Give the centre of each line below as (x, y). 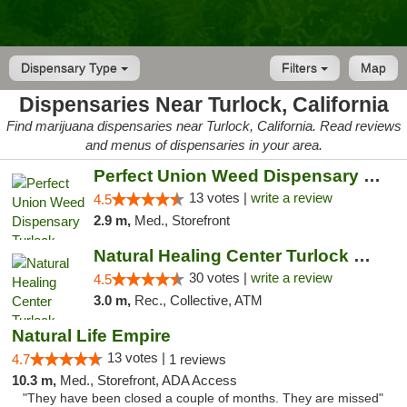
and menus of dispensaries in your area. (203, 145)
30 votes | (219, 278)
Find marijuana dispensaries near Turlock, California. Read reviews (203, 126)
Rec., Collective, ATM (198, 300)
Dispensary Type (71, 68)
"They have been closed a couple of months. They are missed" (203, 398)
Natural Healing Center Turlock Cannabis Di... (362, 256)
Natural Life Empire (91, 336)
